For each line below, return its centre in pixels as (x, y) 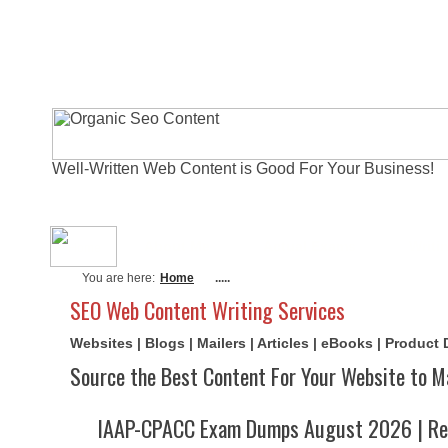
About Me (177, 246)
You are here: (118, 278)
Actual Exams (309, 246)
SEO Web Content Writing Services (207, 310)
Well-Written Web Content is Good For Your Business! (243, 168)
